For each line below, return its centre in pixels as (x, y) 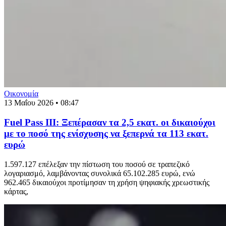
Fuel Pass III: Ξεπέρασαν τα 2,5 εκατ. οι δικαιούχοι (110, 123)
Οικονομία (21, 94)
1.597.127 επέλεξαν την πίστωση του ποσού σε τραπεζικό (97, 164)
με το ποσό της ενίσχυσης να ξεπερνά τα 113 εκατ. (106, 134)
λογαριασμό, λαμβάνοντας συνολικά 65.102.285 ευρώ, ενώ (100, 173)
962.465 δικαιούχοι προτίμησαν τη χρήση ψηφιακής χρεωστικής (107, 182)
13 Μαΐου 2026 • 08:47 (41, 103)
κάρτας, (16, 191)
